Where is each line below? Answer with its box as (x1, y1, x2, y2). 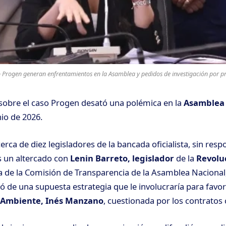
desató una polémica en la (81, 97, 184, 109)
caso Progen (31, 97, 81, 109)
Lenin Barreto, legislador (70, 152, 174, 164)
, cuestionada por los (103, 194, 185, 206)
